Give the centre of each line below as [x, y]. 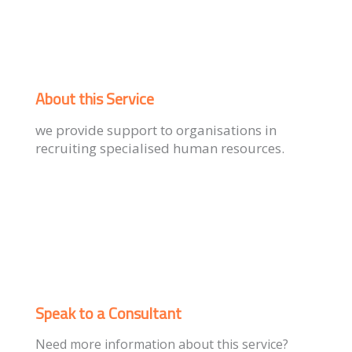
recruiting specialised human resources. [160, 148]
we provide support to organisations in [156, 130]
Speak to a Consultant [108, 313]
